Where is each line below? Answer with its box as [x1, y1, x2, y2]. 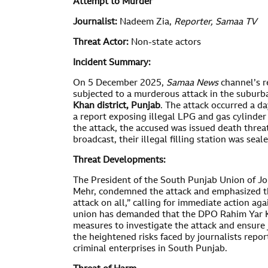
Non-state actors [129, 38, 201, 47]
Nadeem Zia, [117, 18, 174, 27]
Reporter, [174, 18, 213, 27]
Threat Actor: [73, 38, 129, 47]
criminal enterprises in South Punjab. [73, 245, 227, 254]
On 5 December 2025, [73, 79, 166, 88]
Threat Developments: [73, 156, 166, 165]
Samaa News [166, 79, 218, 88]
